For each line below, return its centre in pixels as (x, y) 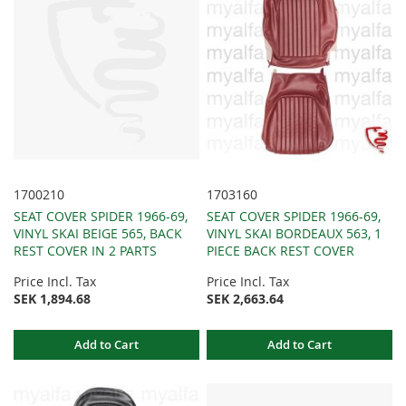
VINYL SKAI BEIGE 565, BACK (98, 234)
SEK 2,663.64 (246, 299)
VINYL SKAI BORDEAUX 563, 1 (295, 234)
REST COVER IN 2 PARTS (85, 251)
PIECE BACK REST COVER (281, 251)
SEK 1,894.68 (52, 299)
